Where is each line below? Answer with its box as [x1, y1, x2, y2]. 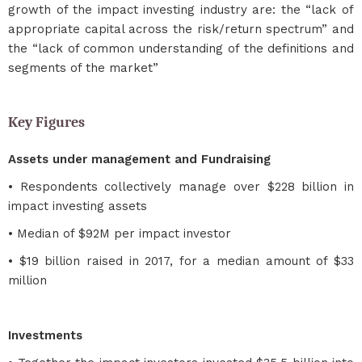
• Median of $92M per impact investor [8, 226, 231, 241]
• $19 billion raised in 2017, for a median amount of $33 [8, 254, 354, 268]
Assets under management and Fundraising [8, 152, 271, 166]
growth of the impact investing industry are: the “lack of [8, 2, 354, 17]
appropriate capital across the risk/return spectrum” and [8, 22, 354, 36]
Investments [8, 328, 82, 343]
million [8, 273, 47, 288]
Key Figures [8, 114, 85, 131]
